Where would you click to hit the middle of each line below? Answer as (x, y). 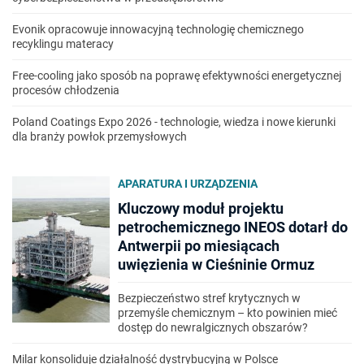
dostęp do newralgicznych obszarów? (213, 328)
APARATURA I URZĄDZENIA (188, 184)
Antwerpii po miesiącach (199, 246)
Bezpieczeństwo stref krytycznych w (209, 299)
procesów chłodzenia (66, 91)
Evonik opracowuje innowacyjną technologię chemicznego (158, 30)
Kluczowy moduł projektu (201, 209)
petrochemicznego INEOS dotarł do (233, 227)
